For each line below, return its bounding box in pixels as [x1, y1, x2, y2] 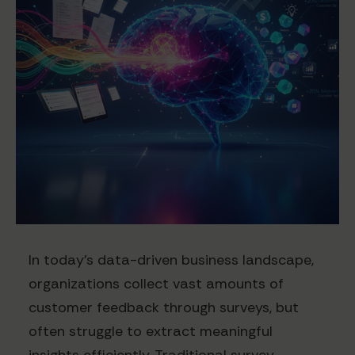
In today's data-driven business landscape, [29, 250, 314, 270]
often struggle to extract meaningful [29, 322, 273, 342]
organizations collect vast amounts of [29, 274, 284, 294]
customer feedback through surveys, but [29, 298, 299, 318]
